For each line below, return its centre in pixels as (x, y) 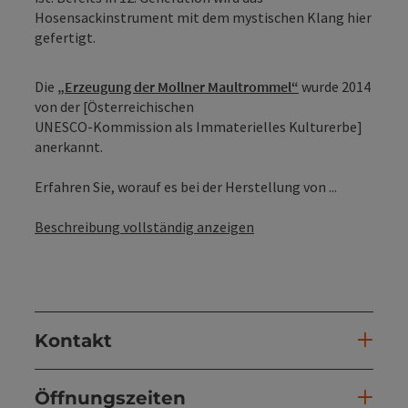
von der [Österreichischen (114, 106)
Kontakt (73, 340)
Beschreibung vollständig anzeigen (144, 226)
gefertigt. (65, 37)
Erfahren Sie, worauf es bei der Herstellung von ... (186, 186)
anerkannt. (69, 146)
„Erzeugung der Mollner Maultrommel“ (178, 86)
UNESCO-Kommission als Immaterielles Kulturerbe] (199, 126)
